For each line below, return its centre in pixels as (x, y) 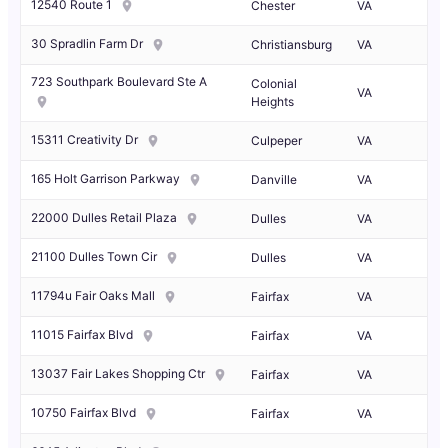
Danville (274, 180)
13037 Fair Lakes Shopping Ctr (118, 374)
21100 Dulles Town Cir (94, 257)
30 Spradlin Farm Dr (87, 44)
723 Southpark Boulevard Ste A (119, 82)
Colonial (274, 84)
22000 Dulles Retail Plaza (104, 218)
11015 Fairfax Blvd (82, 335)
